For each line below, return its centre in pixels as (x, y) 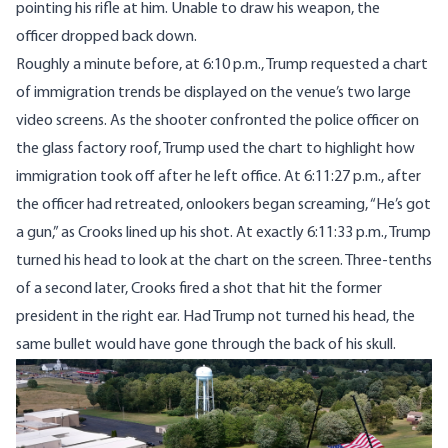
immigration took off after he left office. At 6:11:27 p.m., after (218, 177)
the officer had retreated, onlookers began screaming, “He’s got (223, 205)
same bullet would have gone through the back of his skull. (206, 345)
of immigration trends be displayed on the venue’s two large (213, 93)
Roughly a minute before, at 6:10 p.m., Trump (163, 65)
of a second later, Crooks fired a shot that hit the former (199, 289)
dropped (90, 37)
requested (345, 65)
